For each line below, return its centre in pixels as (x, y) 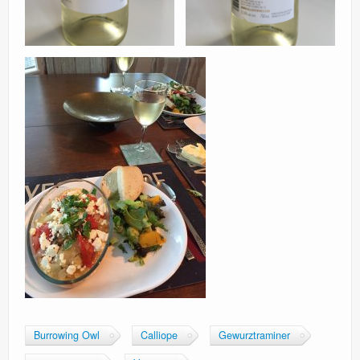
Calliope (159, 335)
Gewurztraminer (254, 335)
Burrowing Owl (67, 335)
